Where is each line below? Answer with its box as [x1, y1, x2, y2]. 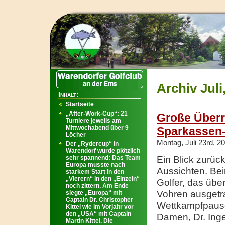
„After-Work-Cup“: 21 [66, 110, 128, 117]
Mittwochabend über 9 [66, 124, 129, 131]
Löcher [66, 131, 86, 138]
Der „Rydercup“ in [66, 140, 119, 147]
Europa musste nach [66, 161, 125, 168]
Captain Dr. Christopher [66, 196, 133, 203]
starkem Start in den [66, 168, 124, 175]
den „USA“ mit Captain [66, 210, 131, 217]
